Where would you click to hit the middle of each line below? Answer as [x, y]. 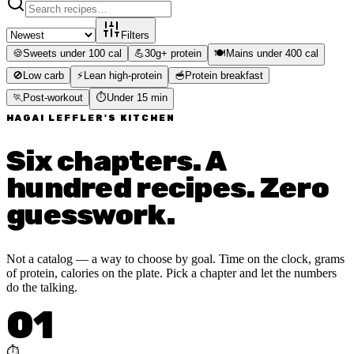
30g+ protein [173, 54]
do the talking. [42, 287]
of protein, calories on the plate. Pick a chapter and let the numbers [171, 273]
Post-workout [53, 98]
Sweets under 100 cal [72, 54]
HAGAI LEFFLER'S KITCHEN [91, 119]
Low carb [43, 76]
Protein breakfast [224, 76]
